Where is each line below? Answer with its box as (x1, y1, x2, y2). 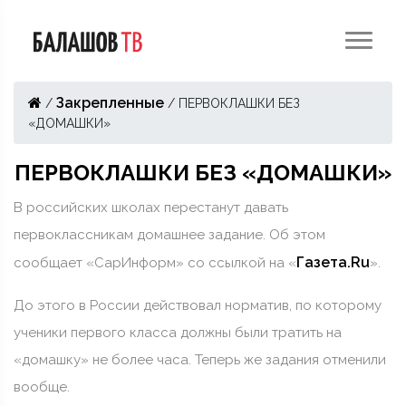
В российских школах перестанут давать (14, 199, 288, 216)
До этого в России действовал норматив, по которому (14, 297, 382, 314)
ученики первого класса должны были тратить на (14, 324, 342, 341)
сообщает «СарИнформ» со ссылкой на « (14, 255, 296, 271)
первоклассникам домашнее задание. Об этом (14, 227, 325, 243)
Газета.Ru (296, 254, 370, 271)
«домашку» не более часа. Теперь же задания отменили (14, 352, 386, 368)
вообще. (14, 379, 70, 395)
